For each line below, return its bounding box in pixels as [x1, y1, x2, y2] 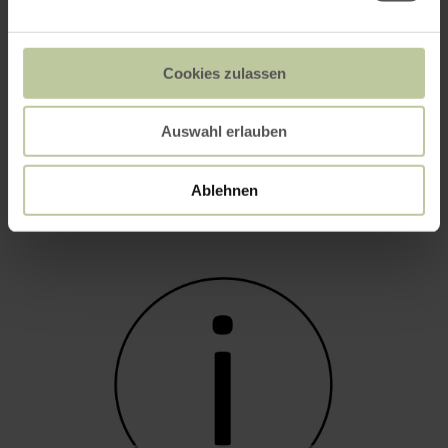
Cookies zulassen [162, 64, 286, 82]
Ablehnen [190, 181, 258, 199]
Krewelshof [46, 130, 166, 164]
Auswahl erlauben [161, 122, 287, 140]
